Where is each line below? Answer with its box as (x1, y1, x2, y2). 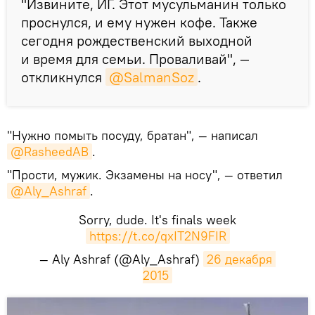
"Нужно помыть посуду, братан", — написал (7, 127, 258, 143)
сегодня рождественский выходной (21, 31, 252, 49)
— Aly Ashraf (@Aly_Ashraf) (39, 250, 203, 267)
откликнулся (21, 67, 105, 86)
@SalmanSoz (109, 67, 194, 86)
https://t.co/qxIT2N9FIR (89, 227, 226, 244)
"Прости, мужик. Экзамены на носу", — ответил (7, 166, 283, 183)
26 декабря (207, 250, 272, 267)
